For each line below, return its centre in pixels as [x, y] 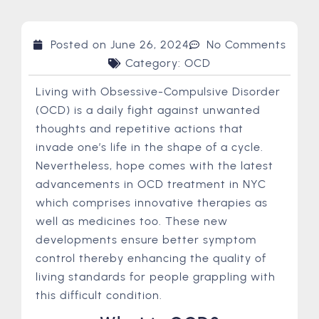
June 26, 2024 [150, 45]
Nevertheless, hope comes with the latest [155, 166]
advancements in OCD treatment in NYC [151, 184]
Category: [153, 63]
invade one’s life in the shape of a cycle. [150, 147]
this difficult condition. [99, 295]
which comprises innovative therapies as [152, 203]
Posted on [78, 45]
